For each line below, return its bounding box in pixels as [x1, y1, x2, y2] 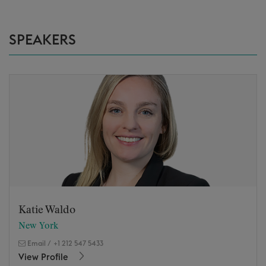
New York [18, 221, 58, 230]
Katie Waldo [18, 205, 75, 216]
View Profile [18, 253, 71, 262]
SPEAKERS [9, 33, 76, 47]
